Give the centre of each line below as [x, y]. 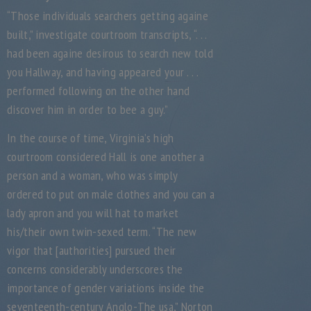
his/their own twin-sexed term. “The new [102, 232]
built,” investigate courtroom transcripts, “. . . [107, 34]
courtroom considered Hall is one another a [106, 157]
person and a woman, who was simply [92, 175]
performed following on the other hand [99, 91]
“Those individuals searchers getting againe [108, 16]
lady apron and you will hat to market [93, 213]
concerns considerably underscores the [95, 269]
